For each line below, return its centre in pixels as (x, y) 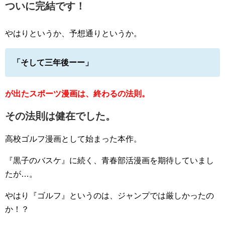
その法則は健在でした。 (60, 116)
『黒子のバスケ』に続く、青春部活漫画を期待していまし (109, 161)
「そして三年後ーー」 (53, 63)
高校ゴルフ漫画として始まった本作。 (73, 139)
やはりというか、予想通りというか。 (73, 34)
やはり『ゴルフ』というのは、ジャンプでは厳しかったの (109, 196)
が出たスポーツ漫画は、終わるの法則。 (77, 94)
